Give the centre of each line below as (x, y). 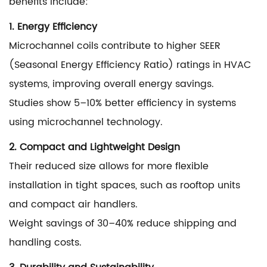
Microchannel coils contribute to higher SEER (115, 46)
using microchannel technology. (86, 122)
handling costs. (45, 243)
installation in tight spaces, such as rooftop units (125, 185)
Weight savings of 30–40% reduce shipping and (123, 223)
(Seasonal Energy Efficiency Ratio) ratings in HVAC (130, 65)
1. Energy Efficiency (53, 27)
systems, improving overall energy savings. (111, 84)
